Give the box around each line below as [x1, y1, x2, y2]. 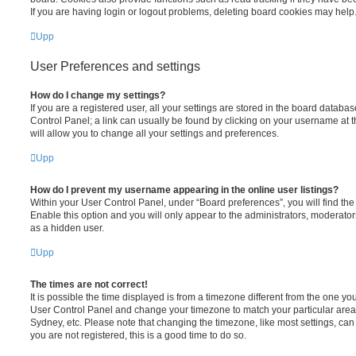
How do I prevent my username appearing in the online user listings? [30, 184, 339, 195]
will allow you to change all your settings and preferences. [30, 127, 279, 139]
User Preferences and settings [30, 59, 200, 73]
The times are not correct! [30, 278, 148, 290]
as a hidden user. [30, 222, 104, 234]
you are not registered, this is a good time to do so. [30, 329, 246, 341]
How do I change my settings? [30, 89, 165, 101]
